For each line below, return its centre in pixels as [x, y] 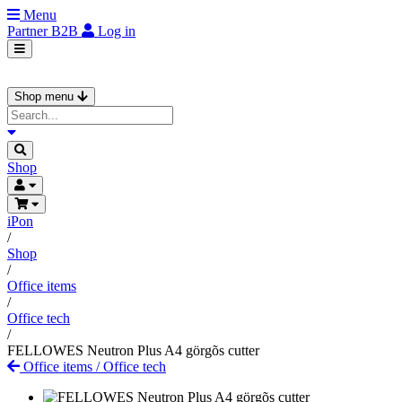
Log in [117, 31]
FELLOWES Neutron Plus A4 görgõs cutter [133, 350]
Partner [29, 31]
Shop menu [46, 96]
